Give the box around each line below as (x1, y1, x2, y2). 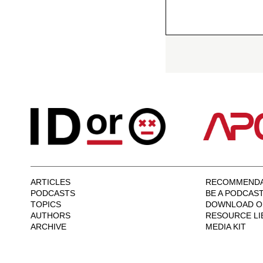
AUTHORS (31, 210, 70, 220)
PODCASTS (31, 188, 75, 198)
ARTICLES (31, 177, 70, 187)
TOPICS (31, 199, 61, 209)
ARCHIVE (31, 221, 66, 231)
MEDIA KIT (205, 221, 246, 231)
